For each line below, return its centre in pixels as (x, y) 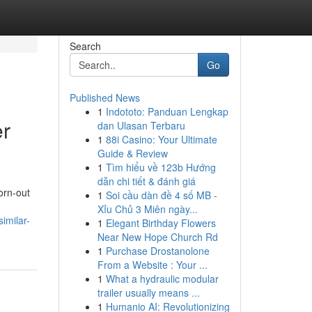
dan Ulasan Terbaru (141, 125)
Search (85, 46)
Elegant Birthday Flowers (161, 223)
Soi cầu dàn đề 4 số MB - (161, 195)
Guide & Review (132, 153)
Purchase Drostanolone (157, 251)
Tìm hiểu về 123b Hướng (161, 167)
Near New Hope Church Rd (157, 237)
